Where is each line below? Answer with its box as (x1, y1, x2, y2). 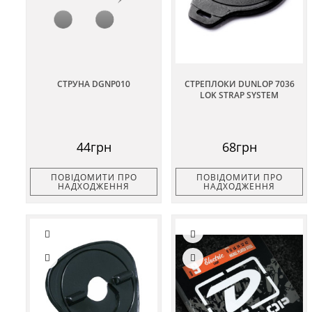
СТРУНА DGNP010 (57, 78, 130, 91)
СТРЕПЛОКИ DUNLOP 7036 (184, 78, 295, 91)
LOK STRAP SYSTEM (200, 89, 279, 102)
